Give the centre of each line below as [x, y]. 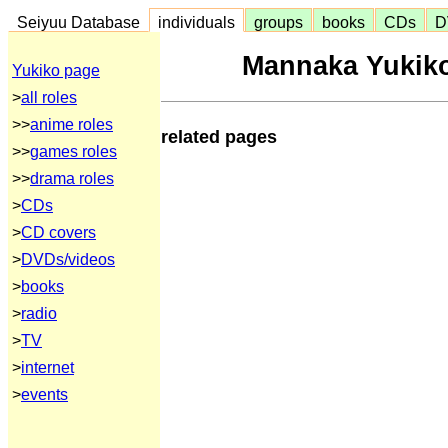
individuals [196, 22]
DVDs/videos [68, 259]
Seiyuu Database [78, 22]
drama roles [72, 178]
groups [278, 22]
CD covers [58, 232]
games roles [73, 151]
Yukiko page [56, 70]
